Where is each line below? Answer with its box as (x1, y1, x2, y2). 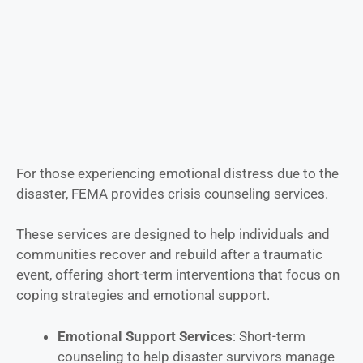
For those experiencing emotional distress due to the (16, 164, 339, 181)
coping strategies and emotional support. (16, 287, 270, 304)
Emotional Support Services (58, 327, 233, 344)
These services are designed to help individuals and (16, 226, 330, 243)
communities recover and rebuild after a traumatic (16, 246, 322, 263)
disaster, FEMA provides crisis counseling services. (16, 185, 328, 202)
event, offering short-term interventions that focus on (16, 267, 340, 284)
